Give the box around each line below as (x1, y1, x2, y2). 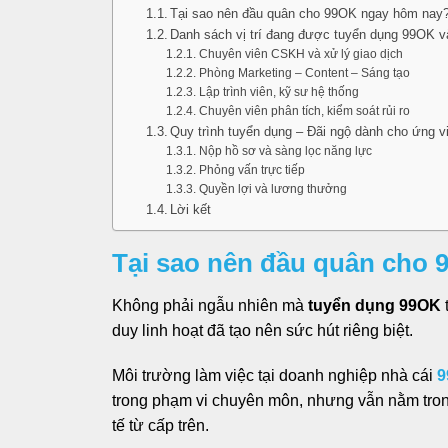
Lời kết (170, 201, 212, 217)
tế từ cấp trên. (112, 417, 209, 435)
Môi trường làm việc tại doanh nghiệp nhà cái (112, 367, 437, 385)
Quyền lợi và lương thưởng (198, 181, 347, 195)
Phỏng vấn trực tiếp (198, 162, 305, 176)
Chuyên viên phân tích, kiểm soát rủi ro (198, 103, 410, 117)
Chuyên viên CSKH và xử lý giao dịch (198, 46, 403, 60)
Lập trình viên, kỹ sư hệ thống (198, 84, 359, 98)
